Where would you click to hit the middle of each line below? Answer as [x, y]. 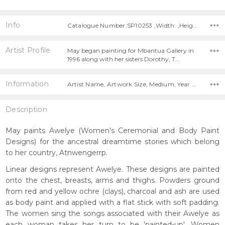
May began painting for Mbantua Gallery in [130, 51]
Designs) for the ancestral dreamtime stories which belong [113, 142]
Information [27, 84]
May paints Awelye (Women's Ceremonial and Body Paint [113, 131]
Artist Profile [28, 50]
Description [26, 109]
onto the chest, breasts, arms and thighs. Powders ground [113, 181]
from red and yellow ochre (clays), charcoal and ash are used [113, 192]
